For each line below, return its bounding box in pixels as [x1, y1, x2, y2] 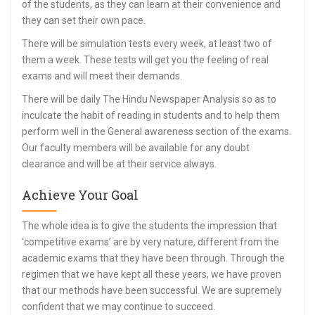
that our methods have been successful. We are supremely [22, 285, 282, 297]
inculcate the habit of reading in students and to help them [22, 110, 280, 122]
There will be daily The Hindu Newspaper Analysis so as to [22, 94, 276, 105]
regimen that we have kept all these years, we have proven [22, 269, 281, 281]
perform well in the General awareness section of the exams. [22, 126, 291, 138]
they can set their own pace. [22, 15, 146, 27]
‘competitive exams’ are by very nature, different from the [22, 236, 279, 248]
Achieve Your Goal [22, 186, 139, 204]
